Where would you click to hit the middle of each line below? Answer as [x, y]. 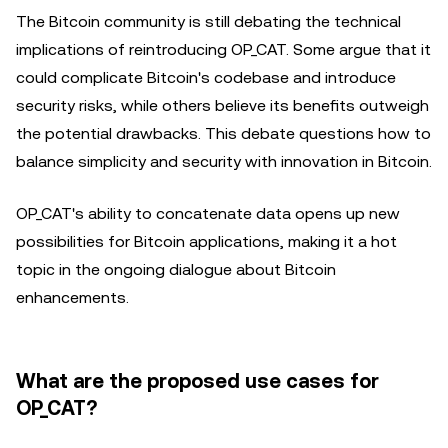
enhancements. [72, 297]
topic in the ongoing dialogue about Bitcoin [176, 269]
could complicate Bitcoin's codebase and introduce [206, 77]
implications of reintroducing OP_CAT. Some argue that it [223, 49]
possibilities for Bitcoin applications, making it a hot [206, 241]
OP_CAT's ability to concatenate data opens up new [208, 213]
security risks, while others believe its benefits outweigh [222, 105]
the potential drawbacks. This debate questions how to [223, 133]
